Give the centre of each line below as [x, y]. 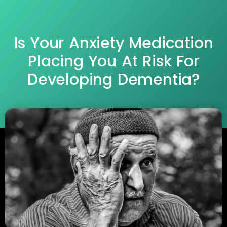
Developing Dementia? [113, 80]
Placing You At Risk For [113, 62]
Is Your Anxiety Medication [113, 43]
